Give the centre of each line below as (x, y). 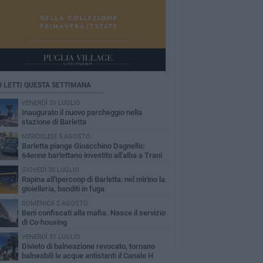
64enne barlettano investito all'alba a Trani (92, 155)
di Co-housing (44, 222)
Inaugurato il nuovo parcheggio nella (82, 112)
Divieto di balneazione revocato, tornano (88, 246)
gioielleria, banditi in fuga (63, 189)
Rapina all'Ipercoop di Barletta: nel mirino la (93, 179)
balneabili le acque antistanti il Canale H (87, 256)
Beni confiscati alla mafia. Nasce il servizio (93, 213)
